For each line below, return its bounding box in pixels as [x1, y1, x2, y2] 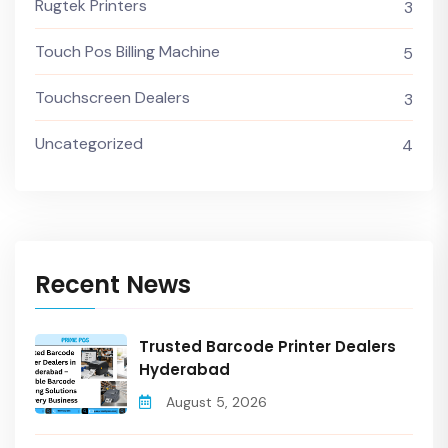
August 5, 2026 [166, 393, 267, 412]
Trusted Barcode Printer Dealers [139, 336, 396, 358]
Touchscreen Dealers [35, 87, 190, 109]
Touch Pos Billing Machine [35, 41, 220, 63]
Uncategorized [35, 133, 143, 155]
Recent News [35, 268, 191, 302]
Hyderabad [139, 359, 230, 381]
